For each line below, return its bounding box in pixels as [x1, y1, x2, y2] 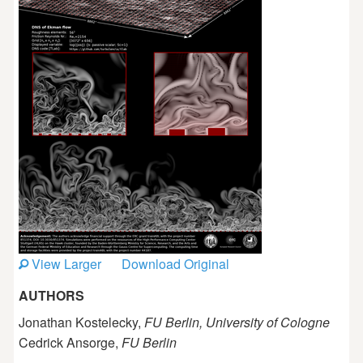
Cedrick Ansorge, [18, 332, 122, 352]
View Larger [28, 254, 101, 273]
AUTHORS [18, 286, 84, 305]
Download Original [121, 254, 229, 273]
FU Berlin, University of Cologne [143, 312, 330, 331]
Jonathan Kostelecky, [18, 312, 144, 331]
